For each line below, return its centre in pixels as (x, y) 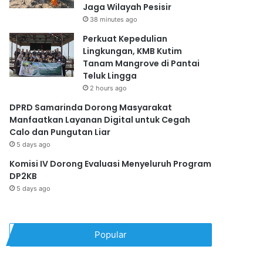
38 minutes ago (114, 19)
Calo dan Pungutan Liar (60, 132)
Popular (111, 234)
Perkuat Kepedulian (125, 38)
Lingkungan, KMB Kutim (133, 51)
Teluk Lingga (110, 75)
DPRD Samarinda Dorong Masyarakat (91, 107)
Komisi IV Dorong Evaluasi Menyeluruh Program (111, 163)
